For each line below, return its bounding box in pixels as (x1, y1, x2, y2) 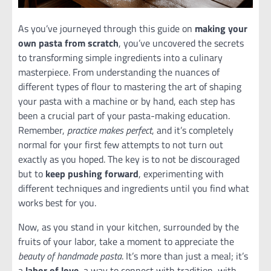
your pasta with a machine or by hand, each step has (18, 94, 235, 109)
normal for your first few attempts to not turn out (18, 137, 223, 152)
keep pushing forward (45, 166, 139, 181)
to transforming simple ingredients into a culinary (18, 50, 223, 65)
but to (18, 166, 45, 181)
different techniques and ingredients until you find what (18, 181, 249, 196)
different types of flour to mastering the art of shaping (18, 79, 241, 94)
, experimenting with (139, 166, 224, 181)
